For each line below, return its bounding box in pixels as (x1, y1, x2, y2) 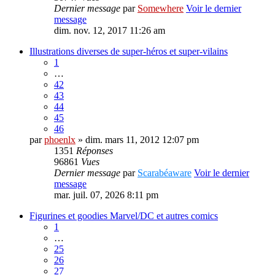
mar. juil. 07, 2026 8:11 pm (54, 190, 158, 201)
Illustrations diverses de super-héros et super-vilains (29, 46, 228, 57)
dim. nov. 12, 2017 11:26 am (54, 25, 165, 36)
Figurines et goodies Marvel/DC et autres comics (29, 211, 218, 222)
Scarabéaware (137, 168, 192, 179)
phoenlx (44, 134, 76, 145)
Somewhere (137, 3, 184, 14)
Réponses (76, 145, 113, 157)
